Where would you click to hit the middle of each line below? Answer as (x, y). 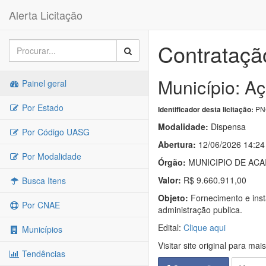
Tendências (42, 254)
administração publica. (200, 210)
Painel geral (43, 83)
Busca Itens (43, 180)
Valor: (170, 180)
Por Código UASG (55, 132)
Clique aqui (205, 227)
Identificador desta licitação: (206, 110)
